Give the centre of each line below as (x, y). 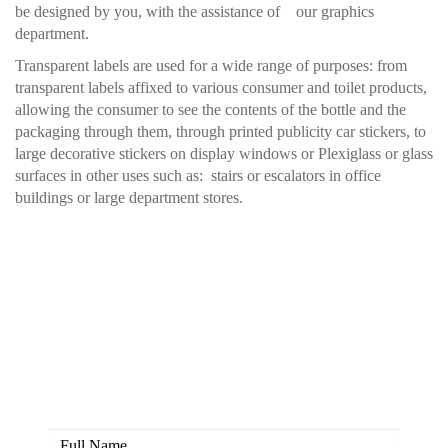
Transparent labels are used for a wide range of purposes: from (211, 65)
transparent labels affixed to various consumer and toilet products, (221, 87)
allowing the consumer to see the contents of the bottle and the (210, 109)
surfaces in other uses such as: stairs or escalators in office (198, 175)
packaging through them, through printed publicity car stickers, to (220, 131)
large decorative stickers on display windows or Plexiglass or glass (224, 153)
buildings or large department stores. (129, 197)
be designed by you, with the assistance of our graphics (194, 11)
